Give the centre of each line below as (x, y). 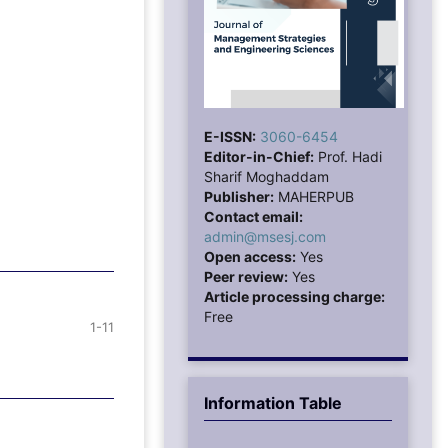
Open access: (250, 256)
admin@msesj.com (265, 236)
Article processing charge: (294, 296)
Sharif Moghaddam (266, 176)
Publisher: (239, 196)
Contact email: (253, 216)
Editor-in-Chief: (259, 156)
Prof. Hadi (348, 156)
